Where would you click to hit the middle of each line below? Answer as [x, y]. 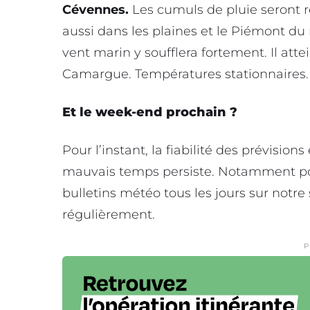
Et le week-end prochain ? [150, 112]
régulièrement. [109, 215]
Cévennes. [95, 10]
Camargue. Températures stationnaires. [185, 74]
